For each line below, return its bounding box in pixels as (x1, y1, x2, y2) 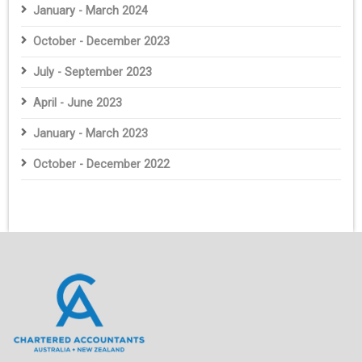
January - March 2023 (33, 126, 149, 141)
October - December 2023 (33, 34, 170, 48)
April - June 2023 (33, 95, 123, 110)
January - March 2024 (33, 3, 149, 18)
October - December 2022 (33, 157, 170, 171)
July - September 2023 (33, 65, 153, 79)
